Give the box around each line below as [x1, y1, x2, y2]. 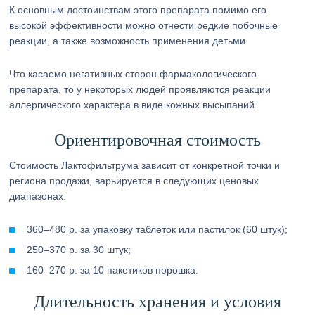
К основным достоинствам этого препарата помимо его [9, 4, 267, 15]
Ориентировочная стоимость [53, 131, 261, 149]
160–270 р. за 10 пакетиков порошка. [27, 264, 199, 276]
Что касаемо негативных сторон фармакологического [9, 68, 257, 79]
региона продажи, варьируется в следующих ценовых [9, 175, 259, 186]
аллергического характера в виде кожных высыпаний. [9, 99, 258, 110]
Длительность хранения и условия [33, 292, 281, 311]
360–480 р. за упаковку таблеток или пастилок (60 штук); [27, 224, 288, 235]
